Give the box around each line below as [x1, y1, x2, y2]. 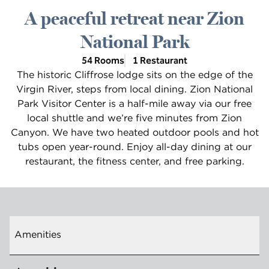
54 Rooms [82, 55, 124, 66]
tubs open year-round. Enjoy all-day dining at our [17, 141, 252, 153]
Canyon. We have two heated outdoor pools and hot [10, 126, 259, 138]
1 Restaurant [133, 55, 187, 66]
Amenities [14, 228, 61, 240]
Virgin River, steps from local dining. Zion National [16, 83, 253, 95]
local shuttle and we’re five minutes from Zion [27, 112, 242, 124]
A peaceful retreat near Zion [25, 8, 244, 29]
